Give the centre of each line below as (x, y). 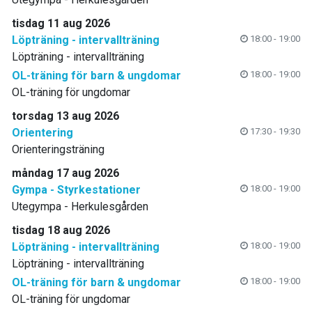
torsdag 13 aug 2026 (65, 116)
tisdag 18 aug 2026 (61, 231)
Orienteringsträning (58, 150)
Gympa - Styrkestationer (76, 190)
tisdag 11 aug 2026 (61, 24)
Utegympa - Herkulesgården (80, 207)
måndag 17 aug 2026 (65, 173)
